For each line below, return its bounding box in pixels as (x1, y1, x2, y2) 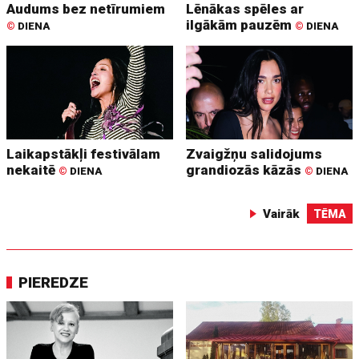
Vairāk (262, 206, 300, 221)
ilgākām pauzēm (186, 16, 296, 33)
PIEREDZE (18, 272, 89, 292)
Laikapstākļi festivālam (6, 145, 161, 162)
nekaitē (6, 161, 59, 178)
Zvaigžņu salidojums (186, 145, 323, 162)
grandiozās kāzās (186, 161, 305, 178)
